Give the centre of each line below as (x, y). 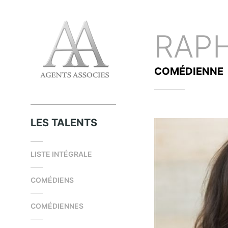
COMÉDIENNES (57, 206)
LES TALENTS (64, 123)
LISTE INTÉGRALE (61, 154)
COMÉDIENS (52, 180)
